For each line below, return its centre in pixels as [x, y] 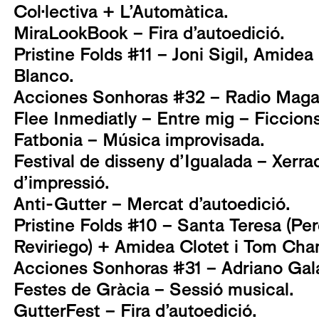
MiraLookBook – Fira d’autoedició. [149, 33]
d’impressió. [62, 183]
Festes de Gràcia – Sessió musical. [154, 289]
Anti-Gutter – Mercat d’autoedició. [152, 204]
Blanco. [44, 76]
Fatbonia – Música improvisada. [139, 140]
